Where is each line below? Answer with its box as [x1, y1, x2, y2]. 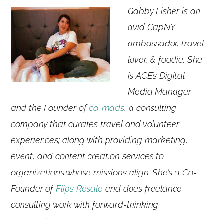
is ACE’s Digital [128, 70, 185, 81]
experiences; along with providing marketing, [11, 135, 188, 146]
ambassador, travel [128, 38, 204, 49]
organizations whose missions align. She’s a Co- [11, 167, 197, 178]
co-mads [89, 103, 125, 113]
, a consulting [124, 103, 177, 113]
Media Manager [128, 87, 192, 97]
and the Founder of [11, 103, 89, 113]
